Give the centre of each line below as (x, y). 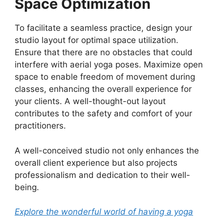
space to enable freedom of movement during (105, 77)
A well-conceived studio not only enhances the (107, 150)
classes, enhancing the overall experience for (103, 89)
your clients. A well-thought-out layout (90, 101)
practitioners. (40, 126)
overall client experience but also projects (96, 163)
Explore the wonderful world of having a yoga (104, 212)
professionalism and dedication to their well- (102, 175)
